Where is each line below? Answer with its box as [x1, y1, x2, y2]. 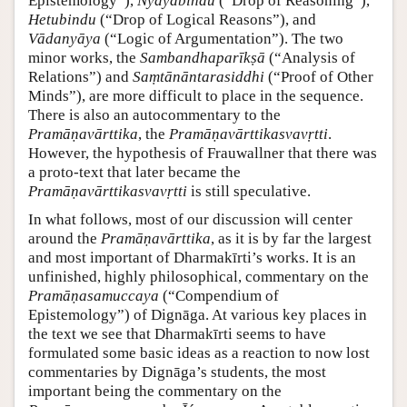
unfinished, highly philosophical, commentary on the [28, 267, 369, 285]
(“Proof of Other [264, 67, 373, 85]
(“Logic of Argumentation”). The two [101, 29, 343, 47]
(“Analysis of [265, 48, 355, 66]
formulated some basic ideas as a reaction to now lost [28, 343, 370, 362]
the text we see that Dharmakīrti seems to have [28, 324, 326, 342]
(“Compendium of [159, 286, 279, 304]
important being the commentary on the [28, 382, 282, 400]
